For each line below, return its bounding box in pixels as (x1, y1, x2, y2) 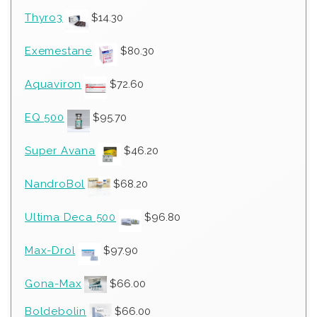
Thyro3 (25, 11, 63, 25)
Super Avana (25, 144, 96, 158)
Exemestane (25, 45, 92, 58)
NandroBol (25, 178, 86, 191)
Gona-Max (25, 277, 82, 291)
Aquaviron (25, 78, 82, 91)
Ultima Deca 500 (25, 211, 116, 224)
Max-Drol (25, 244, 76, 258)
